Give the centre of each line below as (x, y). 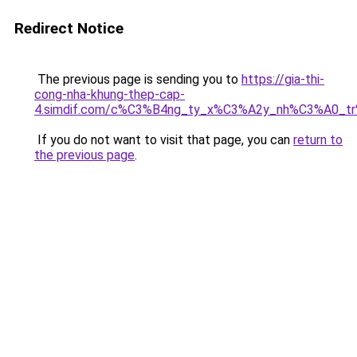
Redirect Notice (69, 28)
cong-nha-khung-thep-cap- (110, 94)
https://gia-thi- (283, 79)
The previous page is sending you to (138, 79)
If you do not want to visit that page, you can (164, 140)
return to (318, 140)
